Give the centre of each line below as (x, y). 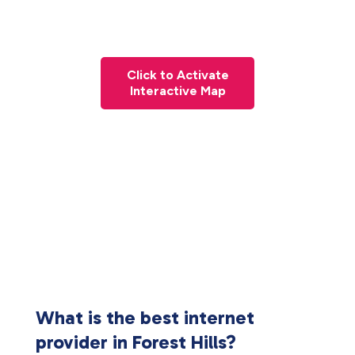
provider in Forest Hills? (136, 342)
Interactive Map (177, 91)
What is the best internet (145, 317)
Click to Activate (177, 75)
